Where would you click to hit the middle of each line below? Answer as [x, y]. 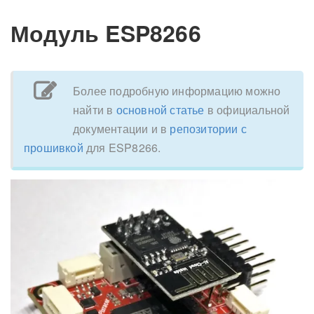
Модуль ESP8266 [106, 33]
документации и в [122, 129]
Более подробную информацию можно [177, 91]
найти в [95, 110]
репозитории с [209, 129]
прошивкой [54, 148]
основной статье [160, 110]
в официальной [247, 110]
